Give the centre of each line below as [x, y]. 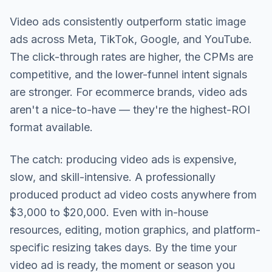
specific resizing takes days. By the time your [123, 247]
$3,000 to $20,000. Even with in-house [109, 212]
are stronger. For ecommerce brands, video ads [128, 92]
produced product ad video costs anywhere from [133, 195]
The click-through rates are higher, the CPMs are [131, 57]
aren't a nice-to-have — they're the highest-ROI [130, 110]
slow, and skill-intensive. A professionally [113, 177]
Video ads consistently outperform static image [128, 22]
